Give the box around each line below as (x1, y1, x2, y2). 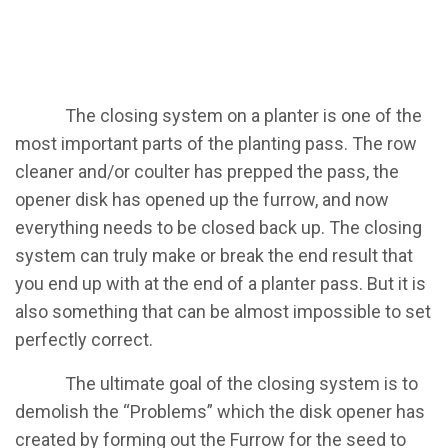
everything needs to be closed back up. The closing (15, 217, 422, 238)
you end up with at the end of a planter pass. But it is (15, 273, 426, 294)
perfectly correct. (15, 329, 153, 350)
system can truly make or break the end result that (15, 245, 413, 266)
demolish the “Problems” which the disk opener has (15, 401, 425, 422)
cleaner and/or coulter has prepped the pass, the (15, 161, 399, 182)
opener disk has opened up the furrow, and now (15, 189, 389, 210)
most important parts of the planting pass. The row (15, 133, 417, 154)
